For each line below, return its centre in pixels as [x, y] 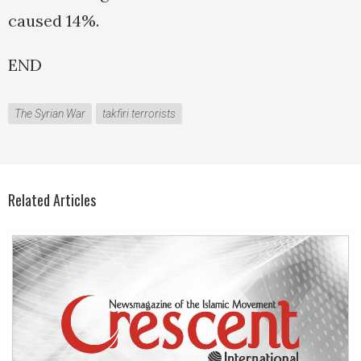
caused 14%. [54, 21]
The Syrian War [50, 114]
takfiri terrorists [139, 114]
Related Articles [52, 200]
